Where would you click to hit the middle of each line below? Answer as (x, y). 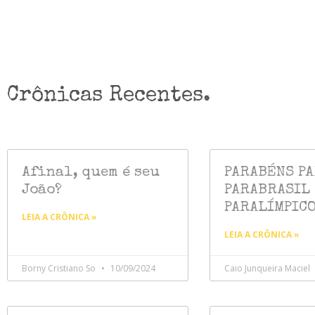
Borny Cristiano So (60, 269)
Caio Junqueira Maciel (268, 269)
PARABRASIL (267, 191)
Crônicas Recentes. (109, 97)
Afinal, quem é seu (91, 173)
